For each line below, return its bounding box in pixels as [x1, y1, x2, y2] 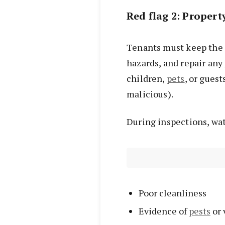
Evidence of [139, 205, 189, 217]
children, [127, 72, 167, 85]
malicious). [127, 88, 173, 100]
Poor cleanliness [139, 187, 206, 199]
